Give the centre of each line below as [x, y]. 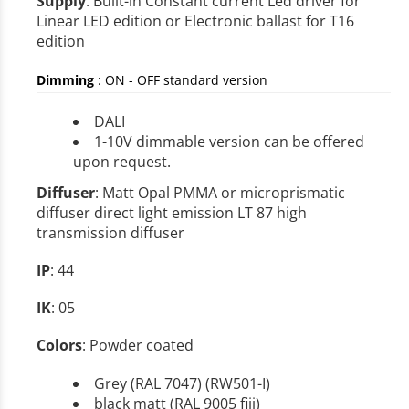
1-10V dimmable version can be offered [229, 141]
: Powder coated [138, 346]
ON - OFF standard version [186, 79]
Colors [59, 346]
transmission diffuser [110, 232]
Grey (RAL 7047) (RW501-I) [182, 383]
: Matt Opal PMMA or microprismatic [220, 192]
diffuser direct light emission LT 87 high [172, 212]
